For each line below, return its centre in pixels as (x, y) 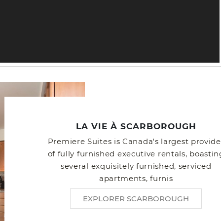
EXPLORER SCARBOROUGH (136, 199)
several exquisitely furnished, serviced (136, 166)
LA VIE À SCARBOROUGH (136, 127)
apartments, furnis (136, 179)
